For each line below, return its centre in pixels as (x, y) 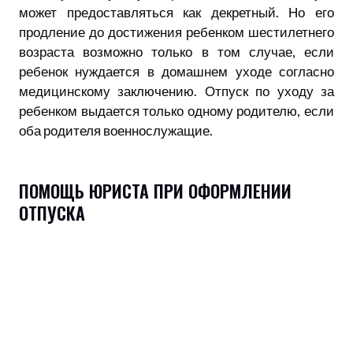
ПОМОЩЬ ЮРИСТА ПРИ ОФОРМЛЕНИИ (155, 190)
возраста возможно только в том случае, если (176, 51)
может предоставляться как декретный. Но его (176, 12)
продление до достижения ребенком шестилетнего (176, 32)
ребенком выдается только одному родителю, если (176, 110)
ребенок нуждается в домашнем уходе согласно (176, 71)
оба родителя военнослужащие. (116, 130)
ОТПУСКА (54, 212)
